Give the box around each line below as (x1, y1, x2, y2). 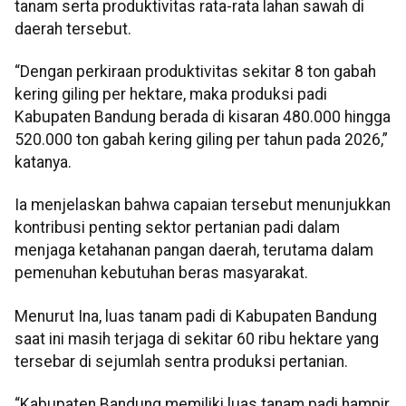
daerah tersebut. (14, 19, 131, 38)
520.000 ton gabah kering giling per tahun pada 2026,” (14, 130, 388, 149)
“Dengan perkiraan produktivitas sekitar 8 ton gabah (14, 62, 376, 81)
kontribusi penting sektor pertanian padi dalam (14, 218, 340, 237)
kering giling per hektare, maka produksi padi (14, 84, 327, 103)
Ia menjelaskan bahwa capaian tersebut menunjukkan (14, 196, 391, 215)
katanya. (14, 152, 72, 171)
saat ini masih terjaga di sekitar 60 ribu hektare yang (14, 329, 379, 348)
